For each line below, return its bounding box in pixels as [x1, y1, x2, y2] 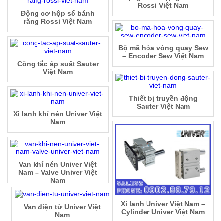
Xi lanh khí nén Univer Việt [13, 110, 103, 118]
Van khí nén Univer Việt [19, 160, 97, 168]
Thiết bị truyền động [128, 94, 198, 102]
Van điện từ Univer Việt [23, 202, 101, 211]
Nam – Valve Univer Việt [18, 168, 98, 176]
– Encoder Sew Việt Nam [122, 51, 204, 60]
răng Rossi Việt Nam [24, 17, 92, 25]
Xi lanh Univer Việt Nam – [121, 200, 206, 208]
